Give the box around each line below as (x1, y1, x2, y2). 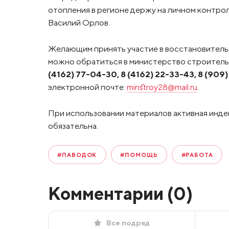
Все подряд (106, 218, 150, 227)
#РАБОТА (181, 151, 213, 158)
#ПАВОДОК (57, 151, 97, 158)
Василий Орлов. (48, 17, 110, 28)
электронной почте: (48, 81, 127, 92)
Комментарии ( (48, 182, 173, 204)
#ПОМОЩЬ (120, 151, 158, 158)
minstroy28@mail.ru (126, 81, 197, 92)
